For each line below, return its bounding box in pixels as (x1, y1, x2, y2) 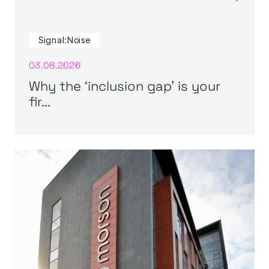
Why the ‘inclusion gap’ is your (29, 76, 220, 94)
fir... (29, 92, 50, 110)
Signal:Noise (38, 35, 91, 45)
